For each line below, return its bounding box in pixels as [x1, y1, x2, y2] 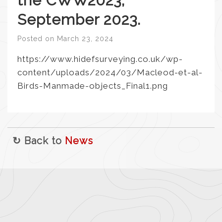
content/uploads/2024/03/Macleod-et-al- [17, 67, 203, 77]
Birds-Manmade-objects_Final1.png [17, 81, 168, 91]
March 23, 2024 [57, 35, 113, 43]
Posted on [17, 35, 57, 43]
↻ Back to [12, 135, 65, 147]
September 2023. [17, 11, 141, 28]
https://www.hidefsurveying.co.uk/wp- [17, 54, 183, 64]
